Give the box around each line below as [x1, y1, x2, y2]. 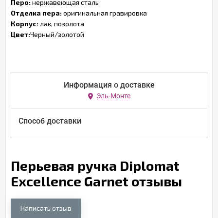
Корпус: [11, 19, 38, 28]
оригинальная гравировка [62, 9, 147, 17]
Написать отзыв [20, 204, 72, 212]
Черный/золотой [30, 30, 84, 38]
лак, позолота [38, 19, 84, 28]
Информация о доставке [63, 80, 155, 90]
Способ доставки [18, 116, 81, 126]
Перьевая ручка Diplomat [11, 157, 180, 174]
